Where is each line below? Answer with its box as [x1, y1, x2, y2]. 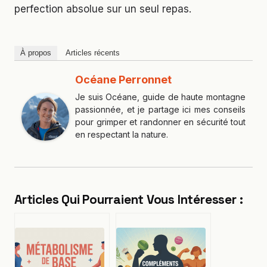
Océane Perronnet [75, 73, 172, 86]
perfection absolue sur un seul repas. [14, 3, 191, 15]
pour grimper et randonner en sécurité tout [75, 117, 246, 128]
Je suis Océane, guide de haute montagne [75, 92, 246, 103]
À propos [20, 48, 51, 58]
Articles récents [66, 48, 120, 58]
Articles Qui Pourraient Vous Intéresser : [14, 191, 243, 207]
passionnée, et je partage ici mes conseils [75, 104, 246, 115]
